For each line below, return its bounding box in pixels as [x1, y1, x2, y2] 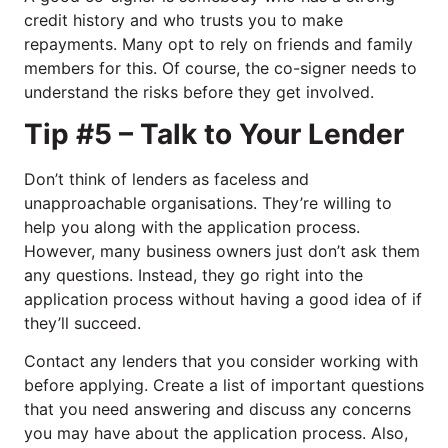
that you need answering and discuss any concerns [24, 399, 411, 420]
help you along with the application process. [24, 216, 360, 237]
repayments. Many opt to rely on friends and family [24, 33, 413, 54]
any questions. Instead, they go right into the [24, 264, 363, 285]
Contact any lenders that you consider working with [24, 351, 418, 372]
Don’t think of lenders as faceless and [24, 168, 309, 189]
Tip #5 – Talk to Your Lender [24, 116, 404, 151]
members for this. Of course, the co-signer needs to [24, 57, 417, 78]
